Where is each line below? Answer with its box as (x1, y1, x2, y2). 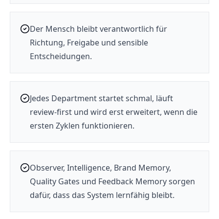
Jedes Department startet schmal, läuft (30, 93, 173, 104)
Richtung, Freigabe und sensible (30, 37, 148, 48)
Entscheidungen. (30, 51, 92, 62)
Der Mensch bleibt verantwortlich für (30, 23, 167, 34)
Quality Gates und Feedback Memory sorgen (30, 176, 195, 187)
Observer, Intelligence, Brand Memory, (30, 162, 171, 173)
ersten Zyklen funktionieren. (30, 120, 134, 131)
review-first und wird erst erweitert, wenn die (30, 107, 197, 117)
